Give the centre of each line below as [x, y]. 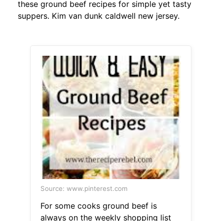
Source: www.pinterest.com [84, 189]
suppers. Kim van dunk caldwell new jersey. [99, 16]
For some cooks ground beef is [98, 206]
